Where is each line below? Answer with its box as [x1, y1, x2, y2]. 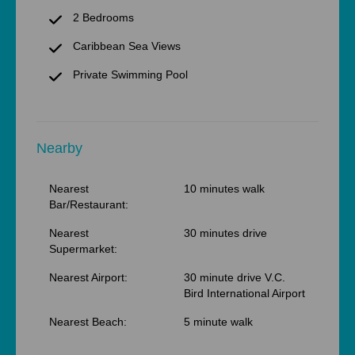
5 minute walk [184, 315, 253, 328]
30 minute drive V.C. [184, 271, 285, 284]
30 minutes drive [184, 227, 267, 239]
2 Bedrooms [69, 11, 134, 24]
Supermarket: [49, 242, 117, 255]
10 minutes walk [184, 182, 265, 195]
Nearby [36, 139, 82, 156]
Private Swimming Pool [69, 68, 188, 81]
